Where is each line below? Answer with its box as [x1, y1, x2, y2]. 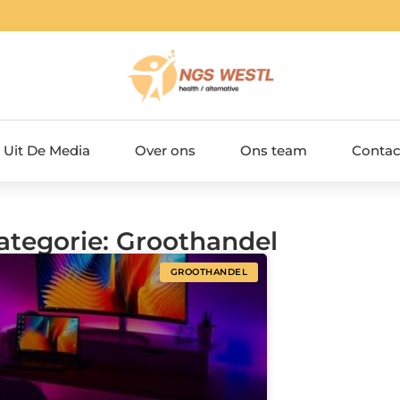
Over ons [135, 141, 196, 159]
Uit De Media [4, 141, 90, 159]
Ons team [240, 141, 307, 159]
